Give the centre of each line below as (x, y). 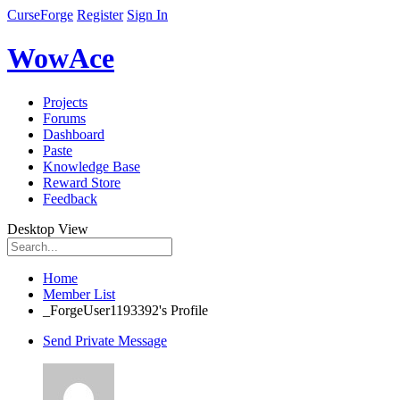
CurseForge (40, 15)
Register (100, 15)
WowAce (61, 58)
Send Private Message (105, 340)
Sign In (147, 15)
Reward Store (82, 182)
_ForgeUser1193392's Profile (125, 310)
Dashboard (74, 134)
